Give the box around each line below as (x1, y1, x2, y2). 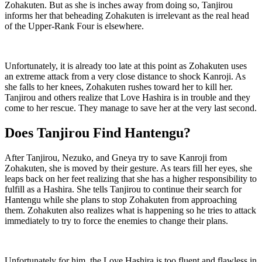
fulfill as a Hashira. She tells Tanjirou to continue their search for (5, 184, 242, 194)
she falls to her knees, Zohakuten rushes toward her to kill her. (5, 81, 233, 92)
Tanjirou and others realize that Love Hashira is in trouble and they (5, 92, 250, 102)
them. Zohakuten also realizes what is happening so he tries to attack (5, 205, 256, 215)
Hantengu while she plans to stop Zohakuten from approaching (5, 194, 237, 205)
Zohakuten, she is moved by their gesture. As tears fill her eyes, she (5, 163, 252, 173)
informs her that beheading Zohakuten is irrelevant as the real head (5, 10, 249, 20)
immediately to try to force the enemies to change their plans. (5, 215, 228, 226)
